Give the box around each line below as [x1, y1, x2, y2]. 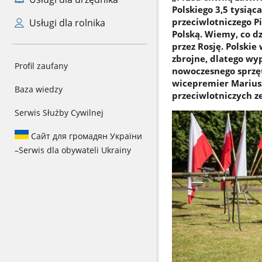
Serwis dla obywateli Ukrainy [19, 144, 131, 156]
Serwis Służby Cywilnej [15, 107, 104, 118]
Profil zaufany [15, 60, 68, 71]
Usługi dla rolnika [26, 16, 105, 29]
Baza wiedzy [15, 84, 63, 95]
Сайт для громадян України [29, 130, 142, 142]
